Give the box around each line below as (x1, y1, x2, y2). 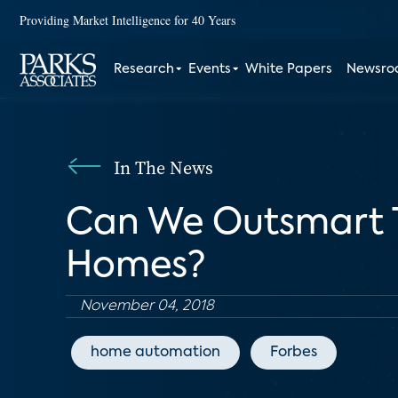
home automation (91, 346, 220, 360)
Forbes (270, 346, 317, 360)
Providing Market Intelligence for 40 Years (20, 11, 235, 28)
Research (114, 63, 175, 76)
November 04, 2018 (80, 299, 214, 314)
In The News (114, 155, 213, 180)
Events (188, 63, 232, 76)
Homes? (66, 249, 205, 284)
